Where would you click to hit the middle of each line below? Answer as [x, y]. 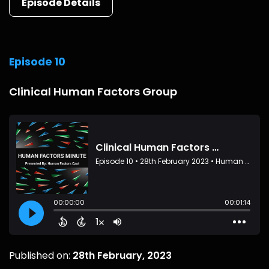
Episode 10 [37, 62]
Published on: [41, 255]
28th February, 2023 [122, 255]
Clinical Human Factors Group [93, 91]
